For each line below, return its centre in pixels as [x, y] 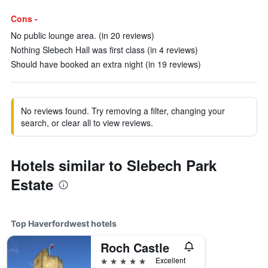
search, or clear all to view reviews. [87, 123]
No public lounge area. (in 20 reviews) [83, 35]
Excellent [170, 260]
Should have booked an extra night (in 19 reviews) [106, 64]
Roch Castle [135, 247]
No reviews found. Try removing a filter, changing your [123, 111]
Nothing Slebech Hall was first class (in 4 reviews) [104, 50]
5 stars [114, 260]
